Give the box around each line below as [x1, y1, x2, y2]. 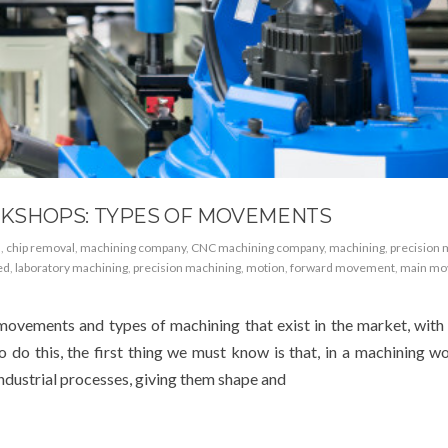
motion [246, 259, 285, 275]
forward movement [290, 259, 395, 275]
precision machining [133, 259, 241, 275]
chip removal [6, 239, 75, 255]
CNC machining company [191, 239, 324, 255]
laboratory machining [15, 259, 128, 275]
